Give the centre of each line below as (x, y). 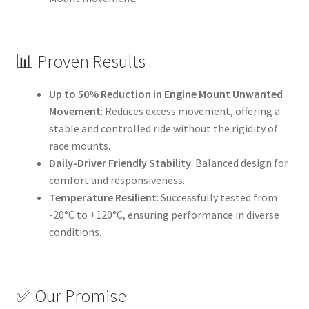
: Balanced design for (239, 163)
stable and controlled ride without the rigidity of (163, 129)
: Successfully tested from (217, 198)
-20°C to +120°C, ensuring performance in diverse (164, 215)
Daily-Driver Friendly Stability (120, 163)
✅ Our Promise (71, 296)
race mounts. (79, 146)
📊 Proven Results (80, 62)
